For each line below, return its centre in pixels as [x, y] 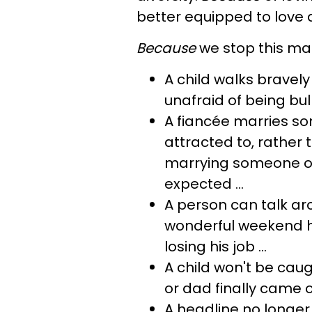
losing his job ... [216, 247]
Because [166, 48]
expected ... [204, 184]
